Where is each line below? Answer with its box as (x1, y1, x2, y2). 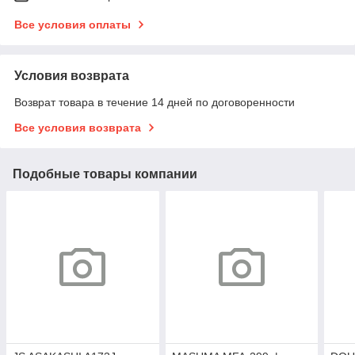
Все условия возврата (14, 120, 141, 134)
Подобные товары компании (13, 166, 197, 181)
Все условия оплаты (14, 17, 131, 31)
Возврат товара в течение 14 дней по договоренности (14, 95, 295, 109)
